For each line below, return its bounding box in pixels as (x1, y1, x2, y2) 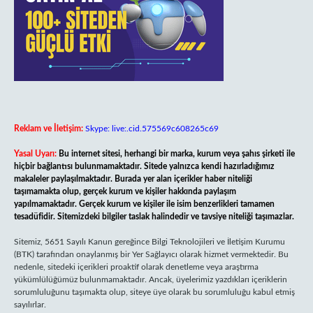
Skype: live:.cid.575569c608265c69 (85, 124, 219, 133)
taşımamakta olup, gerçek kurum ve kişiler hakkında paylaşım (14, 187, 236, 196)
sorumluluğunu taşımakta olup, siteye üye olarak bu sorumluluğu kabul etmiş (14, 288, 295, 296)
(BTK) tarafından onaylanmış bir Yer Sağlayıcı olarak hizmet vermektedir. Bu (14, 250, 289, 259)
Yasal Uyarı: (14, 150, 57, 158)
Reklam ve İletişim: (14, 124, 83, 133)
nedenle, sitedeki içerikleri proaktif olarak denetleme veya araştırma (14, 263, 259, 271)
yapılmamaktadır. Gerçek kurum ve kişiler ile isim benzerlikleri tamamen (14, 200, 275, 208)
